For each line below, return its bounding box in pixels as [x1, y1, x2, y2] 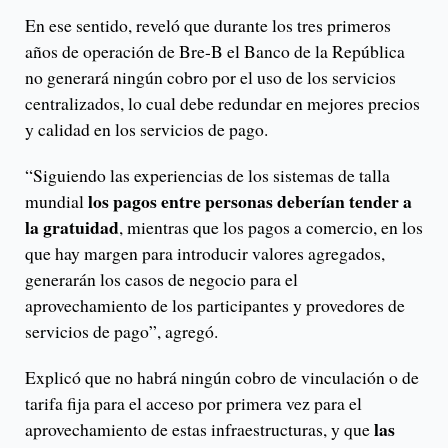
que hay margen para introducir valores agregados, [25, 241, 385, 266]
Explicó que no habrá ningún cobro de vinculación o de [25, 365, 419, 390]
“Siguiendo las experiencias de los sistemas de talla [25, 163, 390, 188]
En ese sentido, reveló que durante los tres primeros [25, 13, 391, 38]
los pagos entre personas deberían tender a [88, 188, 412, 215]
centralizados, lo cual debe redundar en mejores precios [25, 91, 420, 116]
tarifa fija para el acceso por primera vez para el [25, 391, 362, 416]
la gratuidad [25, 214, 119, 241]
